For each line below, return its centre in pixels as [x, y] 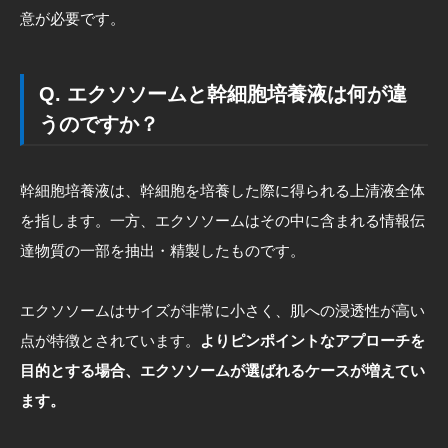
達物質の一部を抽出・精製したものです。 [162, 250]
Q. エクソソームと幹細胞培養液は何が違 [223, 93]
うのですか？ [99, 123]
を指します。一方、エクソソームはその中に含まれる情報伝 [222, 220]
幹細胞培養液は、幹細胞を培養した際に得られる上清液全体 [222, 190]
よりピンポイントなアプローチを [312, 340]
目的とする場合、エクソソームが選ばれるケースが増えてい [222, 370]
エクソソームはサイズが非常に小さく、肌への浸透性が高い [222, 310]
